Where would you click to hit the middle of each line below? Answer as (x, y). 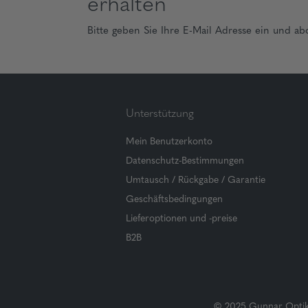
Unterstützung (160, 114)
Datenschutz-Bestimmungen (185, 161)
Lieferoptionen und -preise (181, 219)
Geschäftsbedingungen (174, 200)
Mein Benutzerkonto (169, 142)
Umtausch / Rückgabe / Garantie (196, 180)
